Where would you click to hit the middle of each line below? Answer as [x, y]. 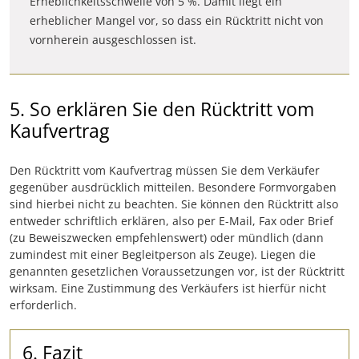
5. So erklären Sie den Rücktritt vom [162, 109]
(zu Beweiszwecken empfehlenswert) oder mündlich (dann [167, 237]
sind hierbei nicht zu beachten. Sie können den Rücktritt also [174, 204]
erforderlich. [43, 305]
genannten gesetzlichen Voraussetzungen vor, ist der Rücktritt [177, 271]
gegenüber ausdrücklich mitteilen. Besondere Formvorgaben [173, 187]
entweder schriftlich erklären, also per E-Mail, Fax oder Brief [171, 220]
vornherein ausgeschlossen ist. [113, 39]
